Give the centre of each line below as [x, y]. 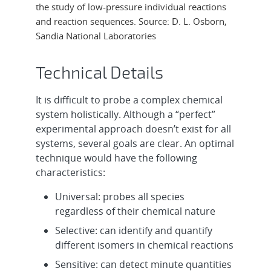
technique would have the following [117, 158]
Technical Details [100, 72]
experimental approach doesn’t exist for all [134, 129]
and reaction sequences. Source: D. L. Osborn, [132, 21]
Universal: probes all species [120, 196]
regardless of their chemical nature [135, 211]
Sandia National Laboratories [96, 35]
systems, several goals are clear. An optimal [135, 143]
